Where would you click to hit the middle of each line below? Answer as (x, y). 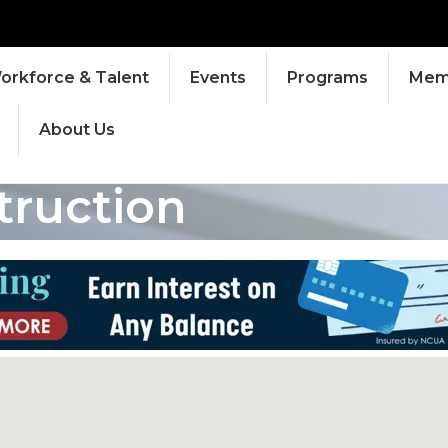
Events (217, 77)
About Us (76, 129)
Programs (327, 77)
